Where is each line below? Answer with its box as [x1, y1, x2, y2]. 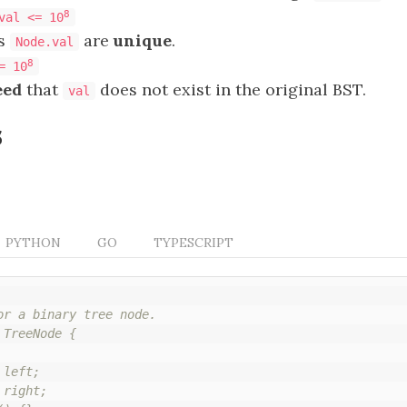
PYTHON [5, 234, 61, 251]
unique [114, 30, 172, 51]
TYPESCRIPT [154, 234, 233, 251]
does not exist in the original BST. [95, 79, 366, 100]
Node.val [15, 35, 74, 49]
